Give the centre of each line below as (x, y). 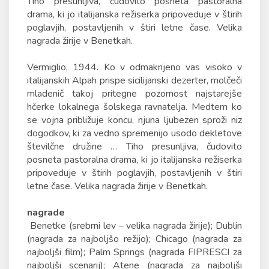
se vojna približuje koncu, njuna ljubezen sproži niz (134, 120)
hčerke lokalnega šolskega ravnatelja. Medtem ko (134, 107)
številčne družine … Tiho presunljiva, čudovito (134, 147)
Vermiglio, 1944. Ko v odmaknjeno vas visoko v (134, 67)
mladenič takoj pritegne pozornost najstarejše (134, 94)
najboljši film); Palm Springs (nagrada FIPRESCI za (134, 252)
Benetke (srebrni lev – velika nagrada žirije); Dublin (134, 226)
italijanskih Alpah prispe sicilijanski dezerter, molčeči (134, 80)
